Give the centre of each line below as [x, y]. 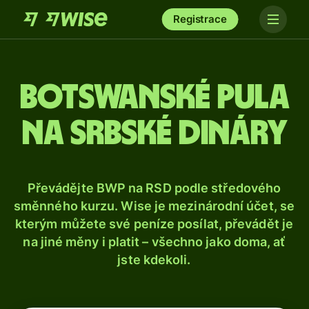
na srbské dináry [154, 134]
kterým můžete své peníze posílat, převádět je [154, 224]
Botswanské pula [154, 98]
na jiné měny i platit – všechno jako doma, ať [154, 242]
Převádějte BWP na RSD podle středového [154, 188]
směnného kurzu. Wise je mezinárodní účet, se [154, 206]
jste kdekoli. [154, 260]
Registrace [200, 19]
